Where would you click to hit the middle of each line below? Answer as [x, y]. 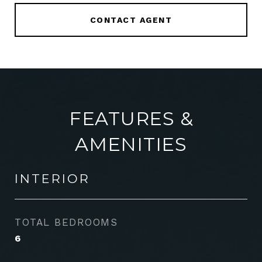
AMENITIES [131, 144]
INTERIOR [52, 179]
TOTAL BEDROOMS [66, 222]
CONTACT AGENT [131, 20]
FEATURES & [131, 118]
